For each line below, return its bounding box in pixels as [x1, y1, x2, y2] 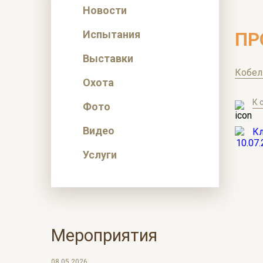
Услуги [83, 149, 117, 161]
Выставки [83, 52, 133, 65]
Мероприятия [51, 225, 157, 245]
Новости [83, 4, 127, 16]
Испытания [83, 28, 140, 41]
